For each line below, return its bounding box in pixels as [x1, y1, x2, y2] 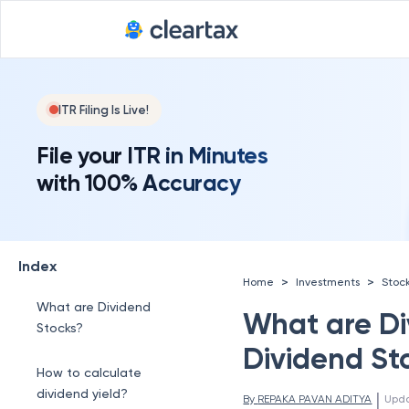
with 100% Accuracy [37, 168, 240, 197]
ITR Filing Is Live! [58, 102, 149, 117]
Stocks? [37, 320, 83, 335]
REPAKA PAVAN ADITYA [257, 393, 372, 405]
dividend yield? [37, 386, 128, 401]
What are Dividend [37, 299, 151, 314]
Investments [296, 275, 361, 288]
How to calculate [37, 365, 142, 380]
